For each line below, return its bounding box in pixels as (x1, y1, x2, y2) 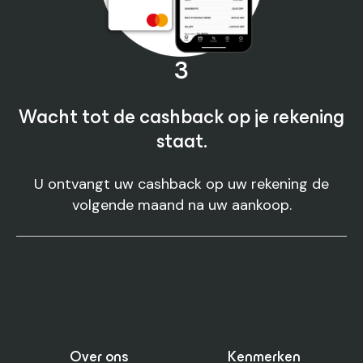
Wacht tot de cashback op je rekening (19, 110, 344, 127)
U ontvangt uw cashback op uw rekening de (34, 174, 329, 194)
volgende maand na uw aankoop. (71, 195, 292, 215)
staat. (156, 135, 207, 152)
